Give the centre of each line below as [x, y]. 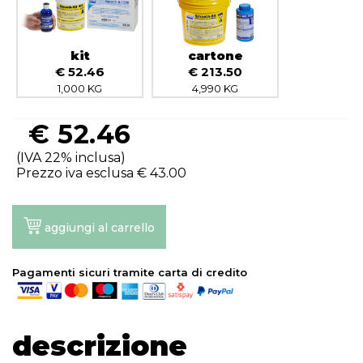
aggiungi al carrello [100, 228]
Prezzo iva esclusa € [83, 173]
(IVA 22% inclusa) [71, 158]
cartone [215, 56]
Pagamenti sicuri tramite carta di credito [130, 272]
